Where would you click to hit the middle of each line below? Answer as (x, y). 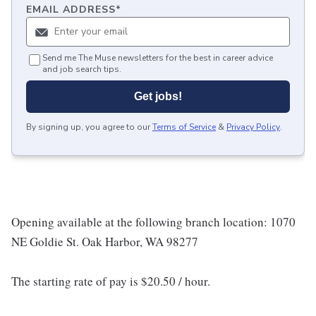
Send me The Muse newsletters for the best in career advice (158, 58)
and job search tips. (82, 69)
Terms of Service (184, 127)
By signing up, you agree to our (88, 127)
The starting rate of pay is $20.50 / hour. (111, 281)
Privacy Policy (253, 127)
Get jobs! (158, 96)
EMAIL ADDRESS (71, 10)
